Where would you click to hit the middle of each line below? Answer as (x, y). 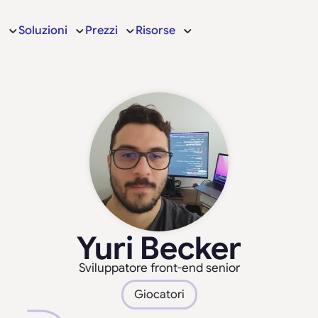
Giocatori (159, 295)
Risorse (155, 31)
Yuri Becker (159, 248)
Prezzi (101, 31)
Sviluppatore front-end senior (159, 268)
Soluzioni (43, 31)
